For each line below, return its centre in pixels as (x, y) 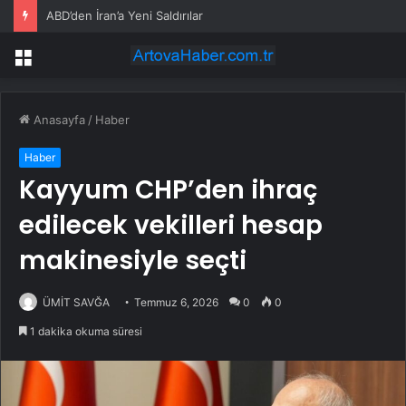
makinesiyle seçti (133, 261)
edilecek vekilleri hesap (171, 226)
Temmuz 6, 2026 (176, 303)
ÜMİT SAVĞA (76, 303)
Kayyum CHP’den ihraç (168, 190)
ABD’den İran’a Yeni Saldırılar (125, 15)
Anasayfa (58, 120)
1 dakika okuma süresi (85, 332)
